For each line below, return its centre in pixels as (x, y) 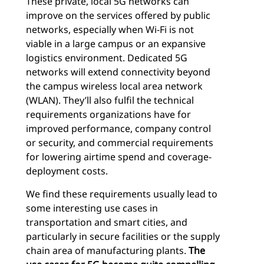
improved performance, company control (118, 129)
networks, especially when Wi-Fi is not (110, 30)
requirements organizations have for (108, 115)
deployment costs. (67, 171)
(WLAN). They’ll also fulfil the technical (110, 100)
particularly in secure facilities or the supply (123, 237)
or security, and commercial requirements (120, 143)
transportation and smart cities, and (107, 222)
